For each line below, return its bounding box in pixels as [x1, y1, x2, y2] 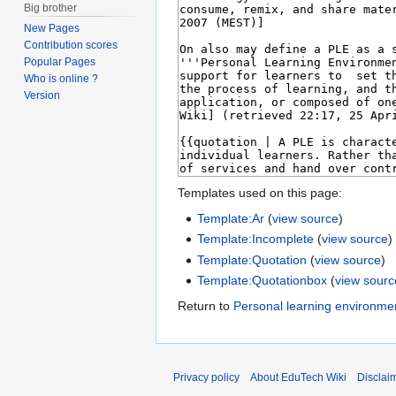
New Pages [24, 22, 80, 35]
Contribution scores [24, 39, 118, 52]
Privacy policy [173, 371, 240, 385]
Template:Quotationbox [197, 273, 328, 288]
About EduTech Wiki [250, 371, 346, 385]
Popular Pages [24, 56, 96, 69]
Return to [178, 299, 233, 314]
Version [24, 89, 61, 103]
